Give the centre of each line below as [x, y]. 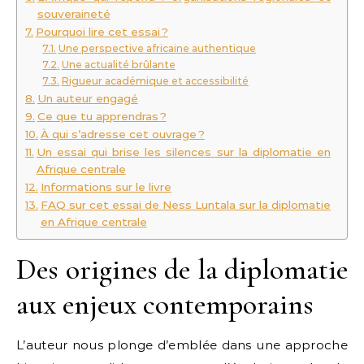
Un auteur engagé [87, 98]
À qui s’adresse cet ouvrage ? [122, 134]
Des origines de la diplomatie [182, 269]
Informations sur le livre [106, 187]
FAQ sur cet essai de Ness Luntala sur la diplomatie [185, 205]
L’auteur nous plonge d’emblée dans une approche [182, 345]
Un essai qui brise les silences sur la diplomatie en [183, 152]
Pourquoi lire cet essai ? [102, 32]
